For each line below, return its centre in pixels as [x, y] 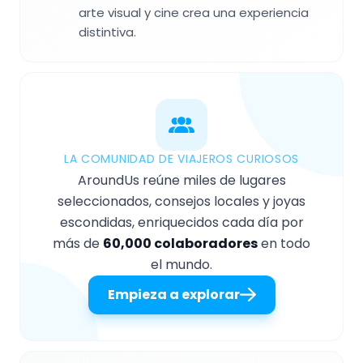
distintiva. [107, 32]
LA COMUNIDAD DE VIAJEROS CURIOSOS [181, 158]
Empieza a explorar [173, 294]
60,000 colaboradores [180, 243]
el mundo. [181, 264]
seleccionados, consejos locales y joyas [181, 201]
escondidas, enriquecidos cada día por [181, 222]
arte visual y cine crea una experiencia [194, 12]
